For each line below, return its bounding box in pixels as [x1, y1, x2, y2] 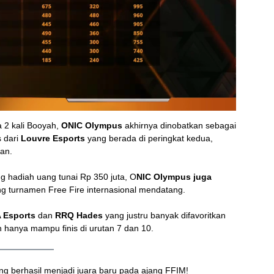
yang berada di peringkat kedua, [87, 133, 213, 143]
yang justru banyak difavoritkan [103, 210, 226, 220]
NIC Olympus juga [136, 171, 212, 182]
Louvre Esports [21, 133, 87, 143]
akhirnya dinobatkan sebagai [122, 120, 236, 130]
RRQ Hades [55, 210, 103, 220]
